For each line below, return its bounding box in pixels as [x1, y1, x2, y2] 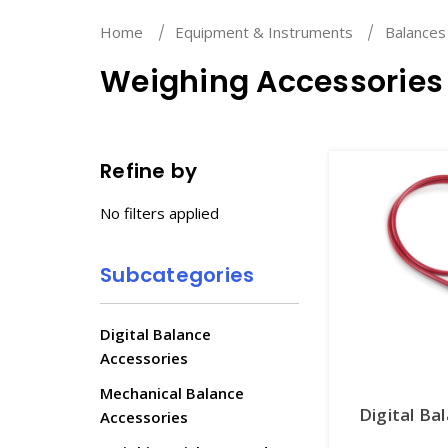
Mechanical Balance [100, 383, 244, 403]
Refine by [100, 157, 198, 185]
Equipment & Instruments [174, 22, 353, 42]
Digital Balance [100, 324, 211, 344]
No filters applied [100, 203, 219, 223]
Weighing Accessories [100, 61, 443, 103]
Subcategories [100, 261, 255, 289]
